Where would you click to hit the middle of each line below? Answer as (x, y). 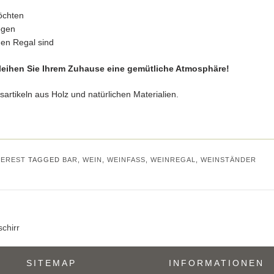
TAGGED (45, 160)
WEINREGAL (173, 160)
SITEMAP (51, 263)
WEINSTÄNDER (228, 160)
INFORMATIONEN (217, 263)
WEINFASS (124, 160)
